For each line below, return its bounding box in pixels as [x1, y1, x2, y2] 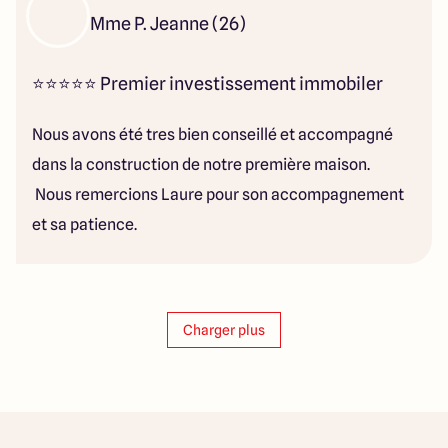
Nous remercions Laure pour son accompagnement [32, 185, 404, 204]
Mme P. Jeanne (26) [90, 13, 246, 34]
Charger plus [183, 322, 265, 338]
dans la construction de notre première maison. [32, 155, 370, 174]
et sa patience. [32, 215, 140, 234]
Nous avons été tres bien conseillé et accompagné [32, 125, 393, 144]
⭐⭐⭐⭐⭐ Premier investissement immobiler [32, 73, 386, 94]
